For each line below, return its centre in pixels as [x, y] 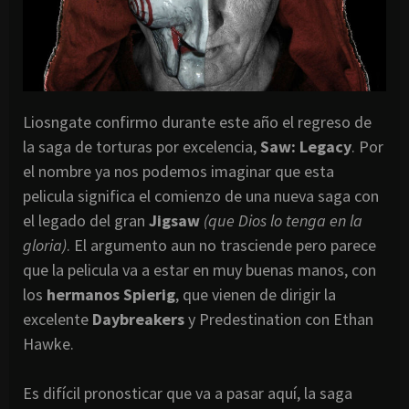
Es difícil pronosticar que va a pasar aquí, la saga [188, 393]
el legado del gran [86, 220]
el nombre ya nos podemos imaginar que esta [178, 171]
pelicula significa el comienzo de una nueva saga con [201, 195]
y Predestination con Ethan [279, 319]
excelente [58, 319]
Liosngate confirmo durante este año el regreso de [197, 121]
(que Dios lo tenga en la [281, 220]
